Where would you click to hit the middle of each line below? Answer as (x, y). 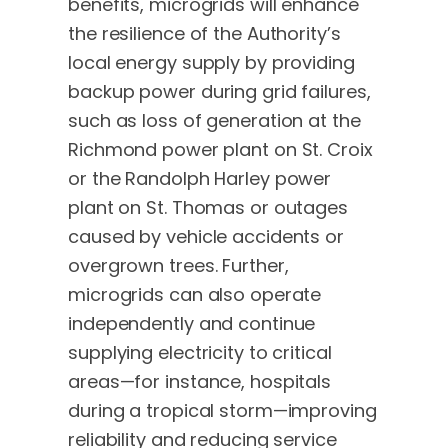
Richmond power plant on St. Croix (220, 150)
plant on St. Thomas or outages (208, 208)
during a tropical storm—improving (222, 411)
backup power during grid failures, (219, 92)
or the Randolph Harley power (200, 179)
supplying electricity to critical (200, 353)
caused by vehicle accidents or (206, 237)
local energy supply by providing (211, 63)
